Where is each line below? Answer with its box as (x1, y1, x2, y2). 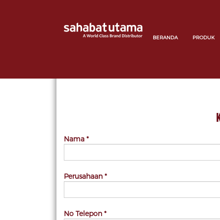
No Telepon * (64, 209, 107, 218)
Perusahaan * (64, 172, 107, 180)
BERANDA (153, 34, 178, 40)
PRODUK (192, 34, 215, 40)
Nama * (64, 135, 89, 143)
